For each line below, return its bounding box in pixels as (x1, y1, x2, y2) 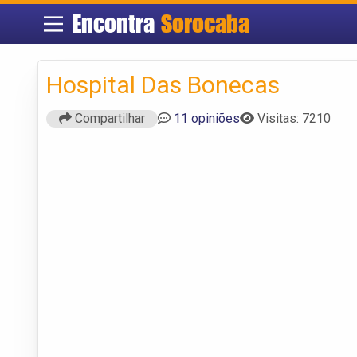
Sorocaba (160, 9, 249, 38)
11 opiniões (174, 110, 240, 126)
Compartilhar (72, 110, 145, 126)
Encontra (72, 9, 161, 38)
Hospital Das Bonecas (46, 70, 280, 99)
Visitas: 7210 (257, 110, 331, 126)
